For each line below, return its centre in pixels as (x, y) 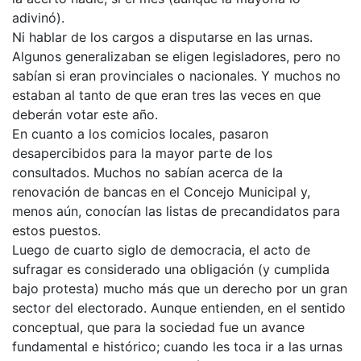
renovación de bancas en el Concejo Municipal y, (161, 191)
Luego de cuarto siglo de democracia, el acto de (161, 249)
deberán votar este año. (85, 114)
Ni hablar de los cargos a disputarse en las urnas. (162, 37)
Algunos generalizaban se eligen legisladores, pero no (176, 56)
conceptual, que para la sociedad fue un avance (158, 327)
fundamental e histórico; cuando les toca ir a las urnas (177, 346)
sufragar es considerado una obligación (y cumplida (171, 269)
